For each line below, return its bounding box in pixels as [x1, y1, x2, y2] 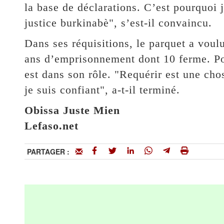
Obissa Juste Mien [24, 104, 120, 117]
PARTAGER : [26, 146, 75, 157]
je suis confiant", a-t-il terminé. [24, 83, 180, 96]
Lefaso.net [24, 119, 78, 132]
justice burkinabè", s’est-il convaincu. [24, 16, 212, 29]
